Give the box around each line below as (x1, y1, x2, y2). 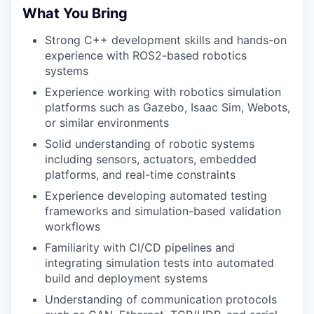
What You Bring (22, 5, 128, 22)
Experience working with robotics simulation (45, 85, 281, 99)
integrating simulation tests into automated (45, 256, 274, 270)
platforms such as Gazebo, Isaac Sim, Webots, (45, 100, 290, 114)
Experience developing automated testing (45, 189, 267, 203)
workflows (45, 219, 100, 233)
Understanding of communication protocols (45, 292, 277, 306)
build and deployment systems (45, 271, 207, 285)
